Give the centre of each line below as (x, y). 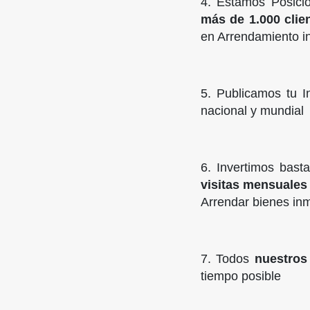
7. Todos (227, 259)
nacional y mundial (252, 111)
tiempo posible (240, 276)
